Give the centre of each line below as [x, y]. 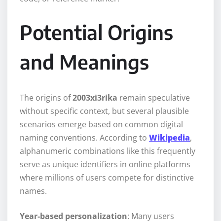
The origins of [46, 97]
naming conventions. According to [84, 137]
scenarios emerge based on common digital [101, 124]
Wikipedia [169, 137]
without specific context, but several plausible [104, 111]
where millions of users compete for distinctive [107, 177]
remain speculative [154, 97]
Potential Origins [96, 32]
